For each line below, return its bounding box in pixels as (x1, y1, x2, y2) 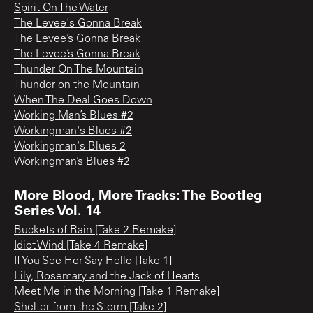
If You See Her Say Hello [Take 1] (14, 255, 172, 267)
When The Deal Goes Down (14, 94, 152, 106)
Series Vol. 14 (14, 200, 101, 219)
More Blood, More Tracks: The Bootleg (14, 184, 262, 203)
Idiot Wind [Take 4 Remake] (14, 240, 147, 252)
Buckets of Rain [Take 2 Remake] (14, 224, 176, 236)
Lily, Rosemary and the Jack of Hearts (14, 270, 200, 282)
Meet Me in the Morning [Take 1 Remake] (14, 286, 219, 298)
